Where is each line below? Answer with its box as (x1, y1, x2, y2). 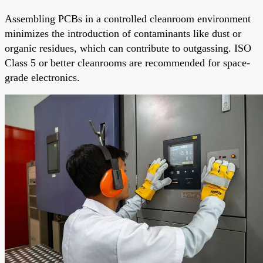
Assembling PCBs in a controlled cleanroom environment (5, 12, 251, 25)
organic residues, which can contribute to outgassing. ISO (5, 42, 251, 54)
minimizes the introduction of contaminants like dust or (5, 27, 241, 39)
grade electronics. (5, 71, 80, 83)
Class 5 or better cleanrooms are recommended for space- (5, 56, 250, 69)
